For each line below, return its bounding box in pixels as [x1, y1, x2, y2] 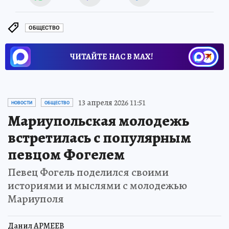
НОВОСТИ [11, 100, 32, 105]
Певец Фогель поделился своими [8, 164, 169, 180]
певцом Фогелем [8, 144, 125, 165]
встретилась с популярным [8, 127, 191, 148]
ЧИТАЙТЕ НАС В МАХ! [70, 51, 153, 62]
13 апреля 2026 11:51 [78, 97, 146, 108]
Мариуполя [8, 191, 64, 207]
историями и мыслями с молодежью [8, 177, 187, 193]
